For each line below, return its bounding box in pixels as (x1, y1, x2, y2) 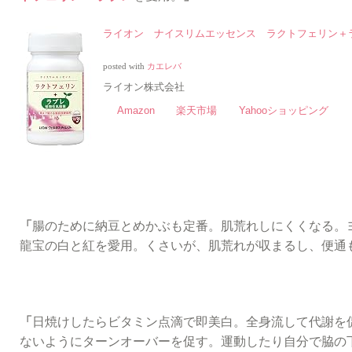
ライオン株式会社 (103, 80, 185, 93)
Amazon (117, 104, 155, 116)
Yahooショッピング (239, 104, 328, 116)
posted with (103, 61, 147, 71)
